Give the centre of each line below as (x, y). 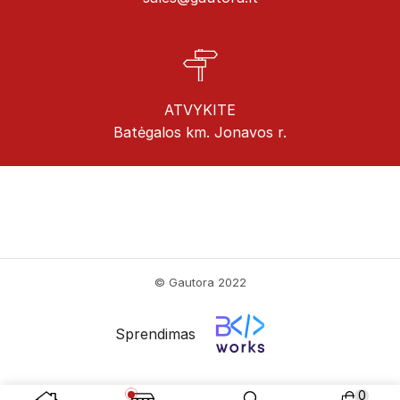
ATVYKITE (200, 109)
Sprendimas (155, 334)
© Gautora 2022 (200, 282)
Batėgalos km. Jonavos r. (200, 132)
